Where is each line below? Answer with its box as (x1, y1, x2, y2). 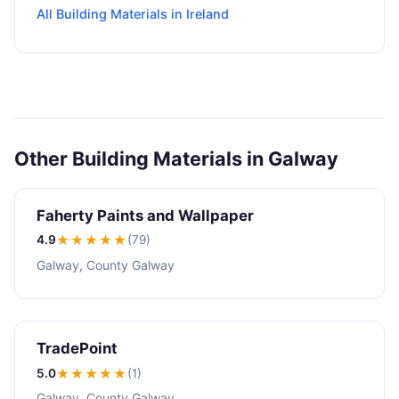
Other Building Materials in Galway (14, 146, 338, 170)
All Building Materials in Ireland (37, 6, 229, 22)
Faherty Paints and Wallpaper (37, 206, 254, 224)
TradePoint (37, 339, 118, 358)
